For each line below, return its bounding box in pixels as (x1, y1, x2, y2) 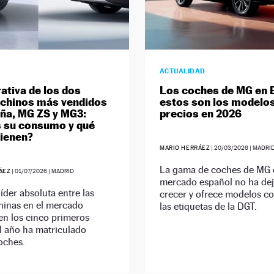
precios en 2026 (159, 107, 242, 120)
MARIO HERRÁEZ (159, 144, 210, 152)
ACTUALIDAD (159, 67, 206, 76)
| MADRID (47, 168, 75, 175)
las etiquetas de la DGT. (159, 201, 257, 213)
